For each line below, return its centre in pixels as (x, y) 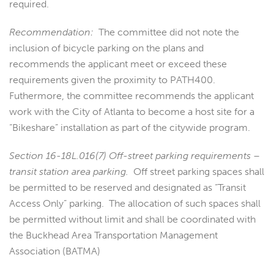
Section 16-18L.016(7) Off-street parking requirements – (135, 156)
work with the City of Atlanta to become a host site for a (132, 112)
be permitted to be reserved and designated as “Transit (128, 188)
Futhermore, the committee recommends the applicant (131, 96)
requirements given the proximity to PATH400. (113, 80)
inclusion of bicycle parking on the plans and (106, 48)
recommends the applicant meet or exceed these (118, 64)
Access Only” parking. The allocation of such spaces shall (135, 204)
